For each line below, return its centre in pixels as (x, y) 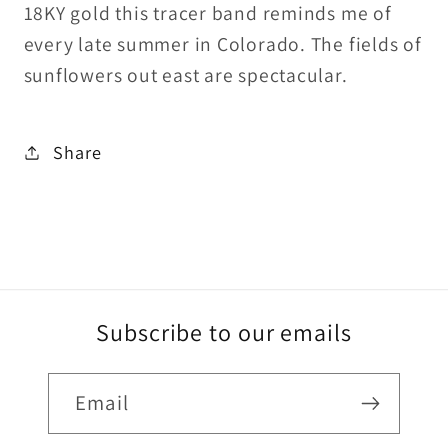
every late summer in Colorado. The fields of (222, 44)
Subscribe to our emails (224, 332)
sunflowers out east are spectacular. (185, 75)
